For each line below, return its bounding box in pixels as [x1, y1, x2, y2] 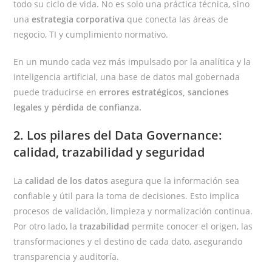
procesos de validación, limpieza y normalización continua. [13, 205, 253, 217]
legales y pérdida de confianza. [13, 101, 142, 114]
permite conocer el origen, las [129, 220, 253, 233]
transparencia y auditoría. [13, 251, 120, 263]
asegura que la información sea [108, 175, 240, 187]
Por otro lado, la [13, 220, 80, 233]
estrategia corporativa [32, 13, 125, 25]
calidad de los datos [25, 175, 109, 187]
